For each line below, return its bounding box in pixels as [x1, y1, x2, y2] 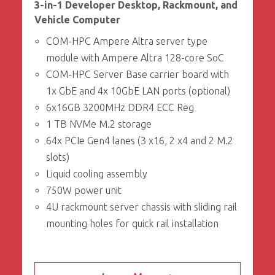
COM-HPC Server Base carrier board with [45, 69, 229, 80]
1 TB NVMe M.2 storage [45, 118, 152, 130]
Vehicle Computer [34, 14, 120, 26]
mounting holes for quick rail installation [45, 218, 219, 230]
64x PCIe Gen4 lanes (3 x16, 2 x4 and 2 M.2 [45, 135, 233, 147]
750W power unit [45, 185, 122, 196]
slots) [45, 152, 69, 163]
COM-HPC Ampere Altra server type [45, 36, 207, 47]
